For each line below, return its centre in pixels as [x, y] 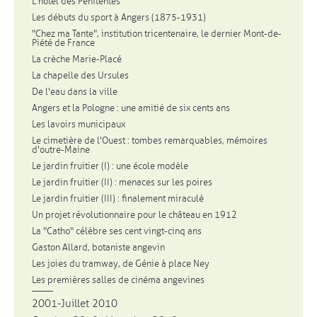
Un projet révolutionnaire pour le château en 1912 [134, 215]
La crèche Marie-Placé [77, 59]
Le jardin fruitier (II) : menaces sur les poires [122, 182]
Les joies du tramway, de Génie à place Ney [121, 264]
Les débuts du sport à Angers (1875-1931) [119, 17]
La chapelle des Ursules [80, 75]
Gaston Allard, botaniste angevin [98, 247]
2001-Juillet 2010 [75, 304]
